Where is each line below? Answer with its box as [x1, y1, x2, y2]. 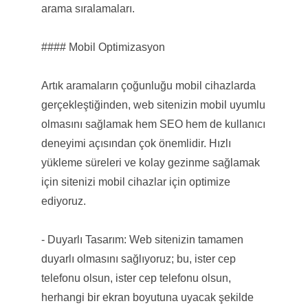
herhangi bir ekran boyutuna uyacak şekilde [41, 291, 254, 303]
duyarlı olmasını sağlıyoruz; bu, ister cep [41, 252, 236, 265]
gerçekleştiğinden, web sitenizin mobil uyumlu [41, 98, 265, 111]
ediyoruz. [41, 195, 86, 207]
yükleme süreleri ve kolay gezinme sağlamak [41, 156, 260, 168]
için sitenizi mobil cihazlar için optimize [41, 175, 230, 188]
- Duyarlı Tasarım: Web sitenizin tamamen [41, 233, 243, 245]
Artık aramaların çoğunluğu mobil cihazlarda [41, 79, 256, 91]
